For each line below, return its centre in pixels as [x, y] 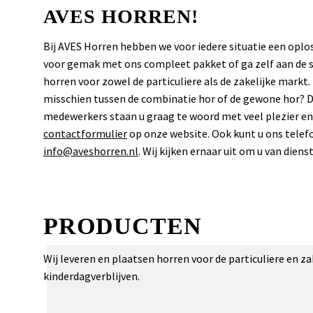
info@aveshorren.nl [91, 151]
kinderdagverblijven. [92, 276]
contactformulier [85, 134]
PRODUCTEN [123, 226]
